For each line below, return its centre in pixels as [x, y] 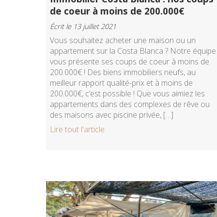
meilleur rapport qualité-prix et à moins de [121, 83]
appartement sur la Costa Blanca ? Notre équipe [133, 51]
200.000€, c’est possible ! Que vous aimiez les [127, 93]
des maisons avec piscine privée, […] [112, 115]
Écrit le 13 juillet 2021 [83, 26]
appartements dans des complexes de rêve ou [130, 104]
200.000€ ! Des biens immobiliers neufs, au [123, 72]
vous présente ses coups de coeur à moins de [130, 61]
